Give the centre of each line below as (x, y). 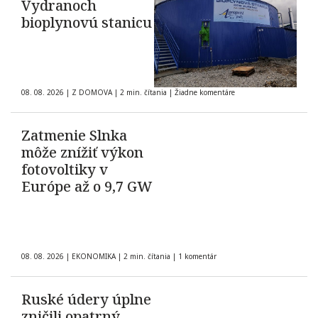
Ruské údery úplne (86, 300)
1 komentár (197, 257)
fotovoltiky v (65, 170)
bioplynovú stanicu (87, 23)
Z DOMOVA (92, 93)
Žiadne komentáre (205, 93)
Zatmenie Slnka (74, 136)
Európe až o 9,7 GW (87, 187)
